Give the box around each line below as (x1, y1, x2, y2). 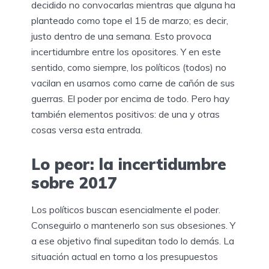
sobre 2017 (31, 172, 117, 193)
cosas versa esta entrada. (31, 123, 142, 136)
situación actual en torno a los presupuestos (31, 250, 218, 263)
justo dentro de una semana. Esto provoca (31, 29, 211, 42)
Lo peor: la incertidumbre (31, 154, 226, 174)
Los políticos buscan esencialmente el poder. (31, 204, 220, 216)
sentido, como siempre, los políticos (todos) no (31, 61, 226, 73)
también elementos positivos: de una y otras (31, 107, 220, 120)
